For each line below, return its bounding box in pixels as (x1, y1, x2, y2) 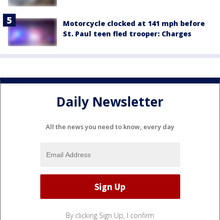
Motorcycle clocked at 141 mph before (63, 19, 205, 28)
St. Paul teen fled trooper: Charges (63, 29, 192, 39)
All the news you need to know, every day (46, 122, 174, 132)
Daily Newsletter (56, 92, 164, 110)
